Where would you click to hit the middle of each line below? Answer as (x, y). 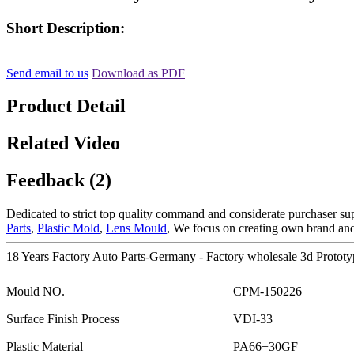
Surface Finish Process (63, 319)
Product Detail (66, 106)
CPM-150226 (267, 292)
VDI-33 (253, 319)
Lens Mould (136, 228)
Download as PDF (138, 73)
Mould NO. (36, 292)
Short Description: (66, 28)
